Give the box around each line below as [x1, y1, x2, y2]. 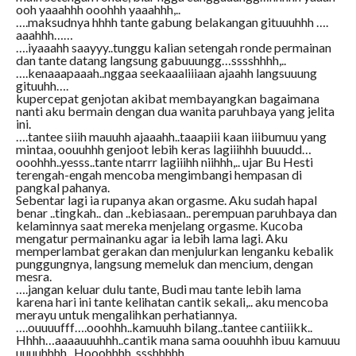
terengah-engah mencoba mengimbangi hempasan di [15, 167, 302, 183]
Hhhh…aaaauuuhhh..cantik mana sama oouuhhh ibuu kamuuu [15, 332, 340, 348]
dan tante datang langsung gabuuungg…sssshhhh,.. [15, 52, 286, 68]
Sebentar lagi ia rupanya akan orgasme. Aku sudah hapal [15, 192, 317, 208]
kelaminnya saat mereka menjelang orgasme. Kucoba [15, 218, 303, 234]
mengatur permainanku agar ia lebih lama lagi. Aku [15, 230, 288, 246]
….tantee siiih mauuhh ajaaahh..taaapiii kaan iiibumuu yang [15, 129, 327, 145]
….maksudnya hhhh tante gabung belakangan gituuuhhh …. [15, 14, 328, 30]
